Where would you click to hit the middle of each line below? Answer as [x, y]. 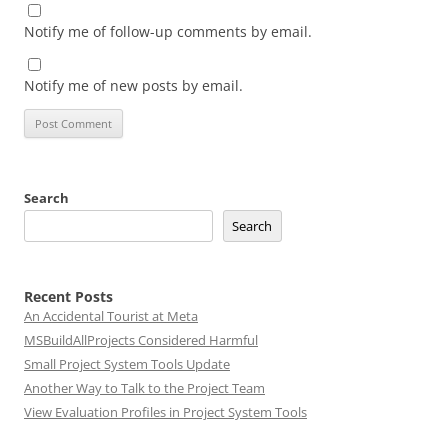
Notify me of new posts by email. [133, 85]
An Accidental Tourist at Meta [111, 316]
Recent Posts [68, 296]
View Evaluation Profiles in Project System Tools [165, 412]
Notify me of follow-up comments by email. [168, 31]
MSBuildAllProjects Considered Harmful [141, 340]
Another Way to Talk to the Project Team [144, 388]
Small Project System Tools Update [127, 364]
